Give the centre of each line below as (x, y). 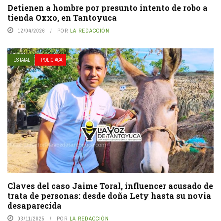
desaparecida (35, 205)
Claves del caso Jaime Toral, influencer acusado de (110, 185)
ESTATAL (22, 60)
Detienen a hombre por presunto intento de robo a (108, 7)
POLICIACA (52, 60)
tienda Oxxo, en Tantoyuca (62, 17)
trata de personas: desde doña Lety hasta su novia (109, 195)
